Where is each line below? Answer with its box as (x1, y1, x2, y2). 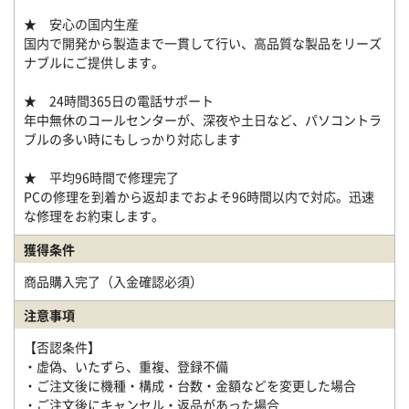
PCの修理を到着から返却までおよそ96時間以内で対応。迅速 (24, 187, 374, 205)
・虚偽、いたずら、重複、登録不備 (24, 357, 228, 375)
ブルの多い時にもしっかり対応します (24, 130, 241, 148)
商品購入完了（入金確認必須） (24, 272, 205, 290)
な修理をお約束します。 (24, 206, 164, 225)
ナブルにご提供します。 (24, 53, 164, 71)
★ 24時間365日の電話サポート (24, 91, 214, 110)
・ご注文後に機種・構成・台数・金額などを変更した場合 (24, 376, 356, 394)
